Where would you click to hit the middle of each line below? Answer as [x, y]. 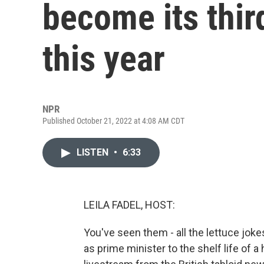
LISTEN [94, 152]
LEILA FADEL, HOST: [129, 205]
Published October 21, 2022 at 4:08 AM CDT [113, 121]
